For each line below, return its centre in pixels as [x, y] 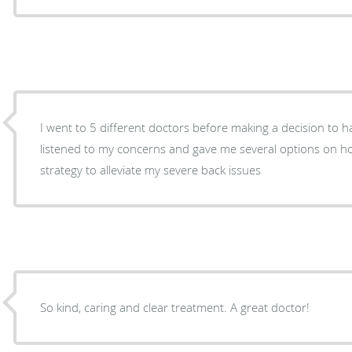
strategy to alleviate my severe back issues [151, 169]
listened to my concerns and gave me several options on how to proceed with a [62, 148]
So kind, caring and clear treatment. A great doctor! [175, 307]
